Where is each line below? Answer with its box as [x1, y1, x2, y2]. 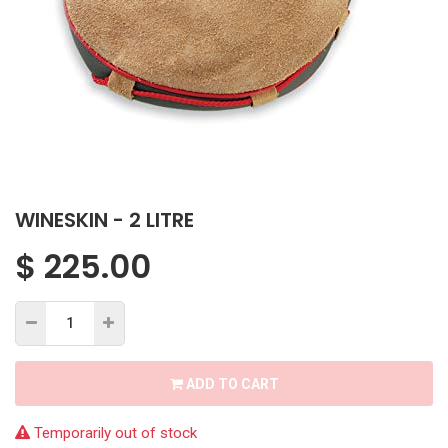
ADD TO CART [182, 375, 279, 392]
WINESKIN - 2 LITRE [15, 205, 194, 234]
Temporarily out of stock [30, 423, 197, 442]
